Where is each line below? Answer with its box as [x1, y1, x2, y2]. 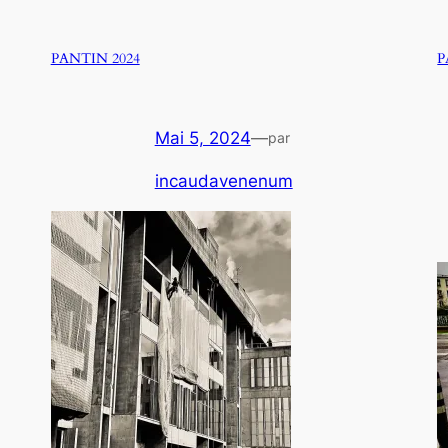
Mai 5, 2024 [154, 128, 251, 149]
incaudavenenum [154, 171, 293, 192]
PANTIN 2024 [50, 49, 140, 69]
